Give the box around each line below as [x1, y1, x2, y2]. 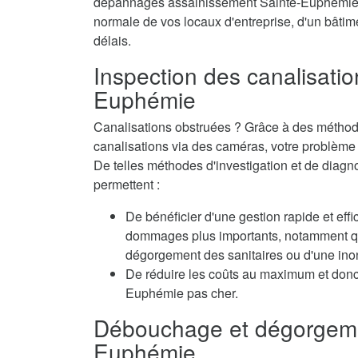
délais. [93, 31, 131, 50]
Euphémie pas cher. [125, 284, 238, 302]
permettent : [93, 175, 160, 193]
